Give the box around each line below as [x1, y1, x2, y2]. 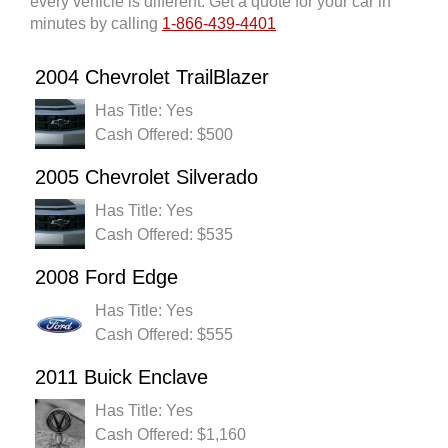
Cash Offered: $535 [95, 226, 233, 244]
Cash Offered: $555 [95, 326, 233, 344]
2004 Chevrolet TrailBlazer [35, 66, 269, 89]
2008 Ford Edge [35, 266, 178, 289]
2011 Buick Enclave [35, 366, 208, 389]
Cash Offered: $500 [95, 126, 233, 144]
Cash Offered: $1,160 [95, 426, 246, 444]
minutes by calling [30, 15, 162, 33]
